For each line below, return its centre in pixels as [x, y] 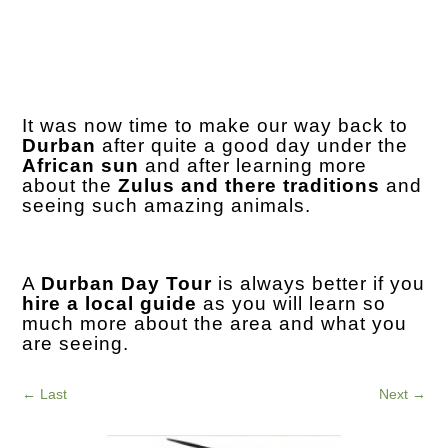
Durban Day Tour [127, 283]
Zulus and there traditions [249, 185]
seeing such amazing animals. [167, 205]
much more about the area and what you [215, 323]
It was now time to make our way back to [215, 125]
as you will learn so [292, 303]
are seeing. [76, 343]
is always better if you [322, 283]
